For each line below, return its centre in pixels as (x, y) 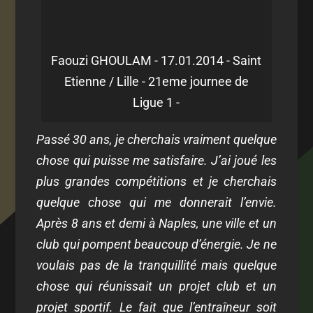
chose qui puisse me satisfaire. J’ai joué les (156, 160)
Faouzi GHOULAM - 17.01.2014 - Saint (156, 60)
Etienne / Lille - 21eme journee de (156, 81)
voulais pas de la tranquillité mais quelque (156, 265)
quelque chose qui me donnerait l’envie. (156, 202)
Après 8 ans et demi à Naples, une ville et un (156, 223)
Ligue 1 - (156, 102)
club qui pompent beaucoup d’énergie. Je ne (156, 244)
